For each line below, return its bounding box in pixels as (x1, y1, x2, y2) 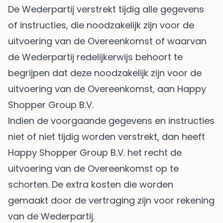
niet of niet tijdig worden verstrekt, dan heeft (8, 130, 205, 143)
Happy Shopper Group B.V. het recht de (8, 146, 182, 159)
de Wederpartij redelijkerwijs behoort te (8, 51, 183, 64)
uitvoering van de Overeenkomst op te (8, 162, 179, 175)
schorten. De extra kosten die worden (8, 178, 173, 191)
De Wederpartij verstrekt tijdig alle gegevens (8, 3, 204, 16)
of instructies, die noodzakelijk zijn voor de (8, 19, 194, 32)
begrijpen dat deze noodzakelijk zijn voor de (8, 67, 202, 80)
